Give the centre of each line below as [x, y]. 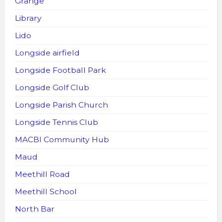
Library [28, 18]
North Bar [35, 209]
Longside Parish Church [61, 105]
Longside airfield [47, 53]
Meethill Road [42, 174]
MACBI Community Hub [62, 140]
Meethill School [46, 192]
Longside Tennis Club [56, 122]
